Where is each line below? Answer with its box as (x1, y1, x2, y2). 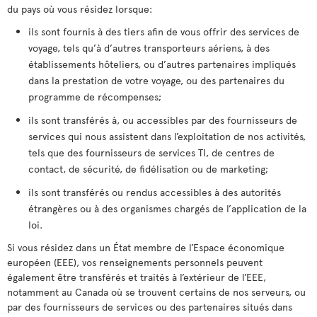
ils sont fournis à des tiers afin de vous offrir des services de (28, 25, 299, 38)
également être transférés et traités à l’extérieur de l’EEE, (7, 270, 266, 284)
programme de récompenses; (28, 90, 161, 103)
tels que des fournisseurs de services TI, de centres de (28, 146, 275, 159)
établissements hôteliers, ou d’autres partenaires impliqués (28, 57, 296, 71)
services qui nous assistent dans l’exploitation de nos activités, (28, 129, 306, 143)
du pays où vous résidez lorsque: (7, 2, 152, 16)
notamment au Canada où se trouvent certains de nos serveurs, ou (7, 285, 306, 299)
